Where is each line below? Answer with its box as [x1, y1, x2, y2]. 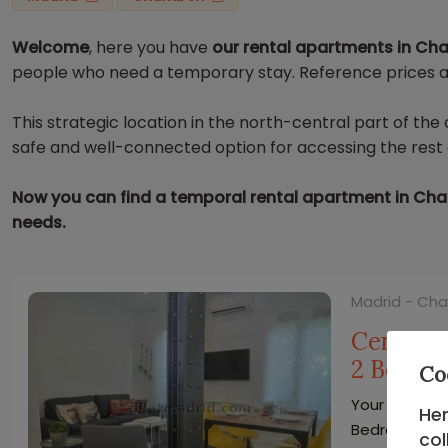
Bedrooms [351, 419, 429, 441]
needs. [12, 211, 66, 235]
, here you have [89, 36, 212, 60]
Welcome [12, 36, 89, 60]
